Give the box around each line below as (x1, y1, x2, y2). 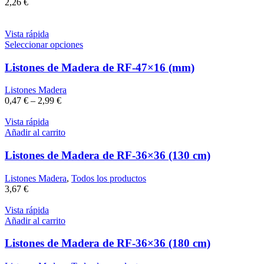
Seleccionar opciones (5, 39, 83, 49)
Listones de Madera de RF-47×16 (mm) (5, 61, 194, 74)
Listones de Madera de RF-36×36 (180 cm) (5, 237, 210, 250)
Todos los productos (71, 173, 146, 183)
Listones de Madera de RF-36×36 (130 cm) (5, 149, 210, 162)
